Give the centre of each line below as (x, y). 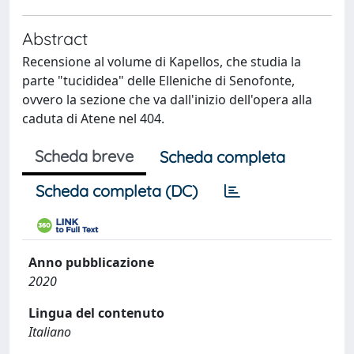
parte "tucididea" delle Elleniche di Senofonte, (158, 80)
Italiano (50, 331)
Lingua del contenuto (96, 313)
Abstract (55, 38)
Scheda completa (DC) (117, 190)
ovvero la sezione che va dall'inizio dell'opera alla (167, 99)
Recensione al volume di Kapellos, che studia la (162, 61)
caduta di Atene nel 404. (93, 118)
